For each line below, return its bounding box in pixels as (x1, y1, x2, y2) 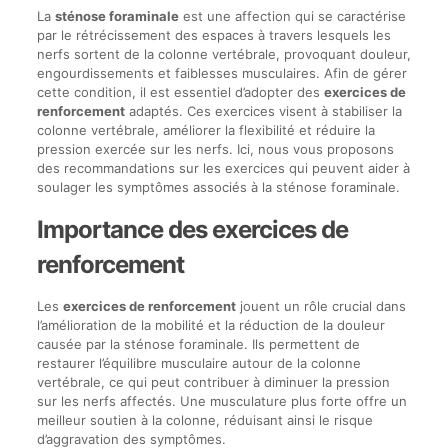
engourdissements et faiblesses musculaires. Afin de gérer (36, 64, 407, 81)
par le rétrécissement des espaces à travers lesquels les (36, 26, 391, 43)
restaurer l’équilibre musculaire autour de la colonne (36, 354, 361, 371)
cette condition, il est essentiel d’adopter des (36, 83, 324, 100)
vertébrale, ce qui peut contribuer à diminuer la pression (36, 373, 390, 390)
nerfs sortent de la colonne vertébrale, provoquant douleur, (36, 45, 411, 62)
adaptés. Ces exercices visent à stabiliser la (124, 102, 402, 119)
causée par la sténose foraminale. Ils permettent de (36, 335, 360, 352)
